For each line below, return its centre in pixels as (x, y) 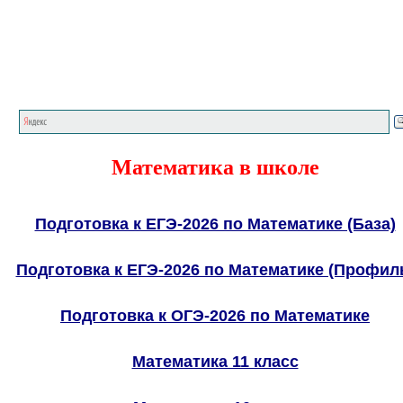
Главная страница (203, 75)
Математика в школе (215, 166)
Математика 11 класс (215, 362)
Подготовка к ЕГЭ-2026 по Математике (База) (215, 224)
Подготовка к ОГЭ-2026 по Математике (215, 316)
